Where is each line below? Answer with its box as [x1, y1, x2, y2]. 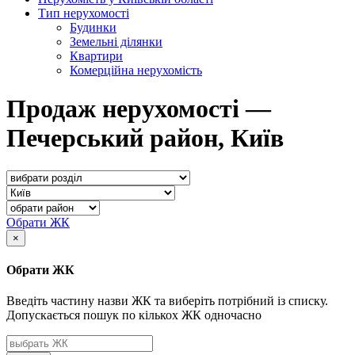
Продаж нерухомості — [6, 94, 271, 124]
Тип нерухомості [38, 6, 129, 20]
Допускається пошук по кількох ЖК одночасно [6, 308, 261, 323]
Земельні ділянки [70, 35, 162, 48]
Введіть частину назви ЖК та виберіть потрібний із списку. [6, 294, 328, 308]
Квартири [70, 49, 123, 63]
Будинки [70, 21, 116, 34]
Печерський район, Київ [6, 124, 284, 153]
